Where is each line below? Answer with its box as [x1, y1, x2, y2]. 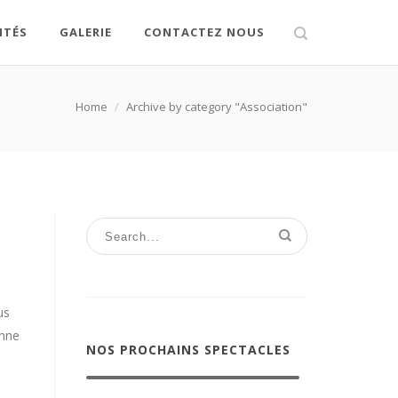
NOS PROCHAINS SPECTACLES [86, 341, 291, 358]
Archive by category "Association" [126, 99, 307, 115]
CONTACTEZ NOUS [144, 24, 265, 40]
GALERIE [60, 24, 112, 40]
